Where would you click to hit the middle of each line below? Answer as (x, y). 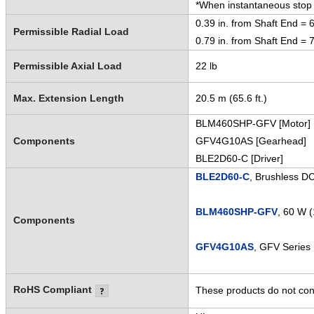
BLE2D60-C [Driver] (239, 158)
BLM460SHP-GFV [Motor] (253, 123)
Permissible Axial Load (67, 66)
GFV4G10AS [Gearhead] (251, 141)
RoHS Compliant (52, 289)
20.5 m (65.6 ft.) (231, 98)
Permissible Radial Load (71, 31)
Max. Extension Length (68, 98)
